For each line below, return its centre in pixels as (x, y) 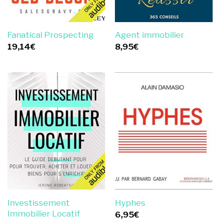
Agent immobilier (149, 35)
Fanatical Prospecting (50, 35)
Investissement (38, 203)
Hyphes (130, 203)
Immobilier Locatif (43, 213)
